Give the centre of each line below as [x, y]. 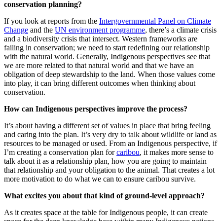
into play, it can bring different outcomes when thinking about [100, 83]
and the [41, 30]
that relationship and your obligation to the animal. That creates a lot [109, 170]
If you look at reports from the [52, 21]
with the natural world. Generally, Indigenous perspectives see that [107, 57]
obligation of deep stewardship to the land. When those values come [110, 74]
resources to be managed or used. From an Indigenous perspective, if [110, 144]
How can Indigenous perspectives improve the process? [96, 109]
